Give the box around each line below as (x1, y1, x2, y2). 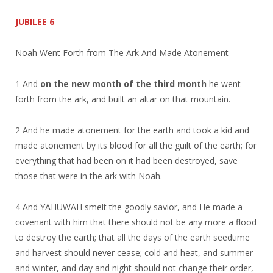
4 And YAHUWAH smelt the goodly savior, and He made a (15, 200, 243, 213)
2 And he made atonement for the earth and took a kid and (15, 124, 249, 136)
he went (207, 77, 241, 90)
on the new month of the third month (40, 77, 207, 90)
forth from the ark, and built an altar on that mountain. (15, 93, 230, 105)
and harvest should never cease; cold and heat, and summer (15, 246, 253, 258)
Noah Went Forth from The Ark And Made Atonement (15, 46, 229, 58)
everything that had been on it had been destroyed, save (15, 154, 238, 166)
